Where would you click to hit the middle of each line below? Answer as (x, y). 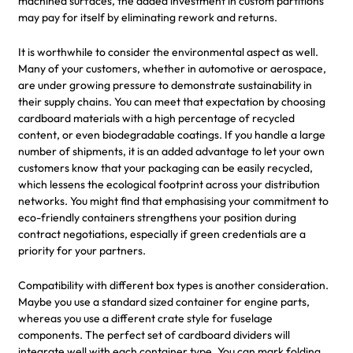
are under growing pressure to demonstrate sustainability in (165, 85)
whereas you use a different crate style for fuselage (145, 318)
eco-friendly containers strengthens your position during (157, 217)
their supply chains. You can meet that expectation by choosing (172, 101)
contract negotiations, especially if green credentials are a (162, 234)
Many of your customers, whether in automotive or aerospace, (172, 68)
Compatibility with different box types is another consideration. (173, 285)
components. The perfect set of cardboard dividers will (154, 334)
